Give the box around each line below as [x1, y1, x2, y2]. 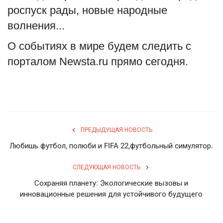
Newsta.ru [59, 55, 111, 68]
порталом [7, 55, 59, 68]
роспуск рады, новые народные [7, 3, 167, 16]
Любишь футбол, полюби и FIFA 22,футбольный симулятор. [9, 141, 214, 150]
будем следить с [108, 39, 191, 52]
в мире [70, 39, 108, 52]
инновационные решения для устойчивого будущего [20, 189, 203, 199]
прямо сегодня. [111, 55, 188, 68]
